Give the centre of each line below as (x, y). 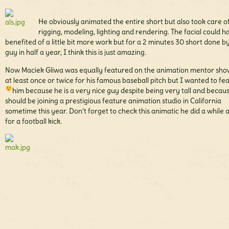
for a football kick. (33, 121)
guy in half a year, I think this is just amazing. (76, 52)
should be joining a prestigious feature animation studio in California (113, 101)
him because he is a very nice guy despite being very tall (102, 91)
